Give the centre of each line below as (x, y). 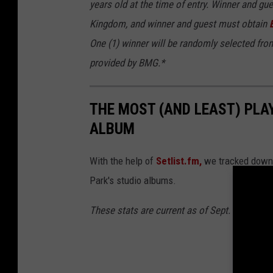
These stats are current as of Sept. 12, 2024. (179, 210)
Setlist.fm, (179, 161)
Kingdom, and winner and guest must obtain (179, 23)
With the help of (123, 161)
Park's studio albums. (134, 180)
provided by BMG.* (127, 62)
